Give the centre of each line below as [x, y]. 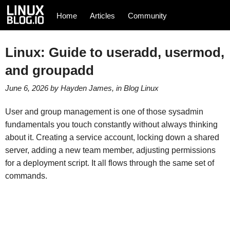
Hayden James [86, 88]
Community [148, 16]
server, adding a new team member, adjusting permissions [110, 150]
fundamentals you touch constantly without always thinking [111, 125]
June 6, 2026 [26, 88]
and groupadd [49, 70]
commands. [26, 176]
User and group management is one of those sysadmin [104, 112]
